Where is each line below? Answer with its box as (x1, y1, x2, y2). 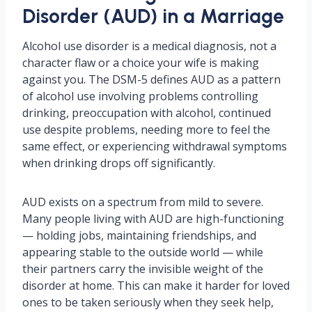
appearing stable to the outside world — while (22, 244, 263, 260)
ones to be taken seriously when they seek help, (22, 295, 274, 310)
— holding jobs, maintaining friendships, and (22, 228, 256, 243)
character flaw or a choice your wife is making (22, 55, 259, 70)
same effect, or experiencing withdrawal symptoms (22, 139, 287, 154)
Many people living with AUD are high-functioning (22, 211, 284, 226)
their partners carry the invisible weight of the (22, 261, 263, 276)
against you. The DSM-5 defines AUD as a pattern (22, 72, 281, 87)
